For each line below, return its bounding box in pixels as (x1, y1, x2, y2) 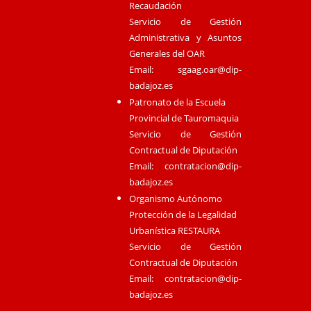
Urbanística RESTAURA (128, 224, 220, 237)
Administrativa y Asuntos (128, 31, 242, 44)
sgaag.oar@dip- (178, 63, 242, 76)
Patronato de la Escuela (128, 96, 226, 109)
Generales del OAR (128, 47, 205, 60)
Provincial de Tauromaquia (128, 112, 239, 125)
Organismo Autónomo (128, 192, 222, 205)
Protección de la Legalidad (128, 208, 237, 221)
